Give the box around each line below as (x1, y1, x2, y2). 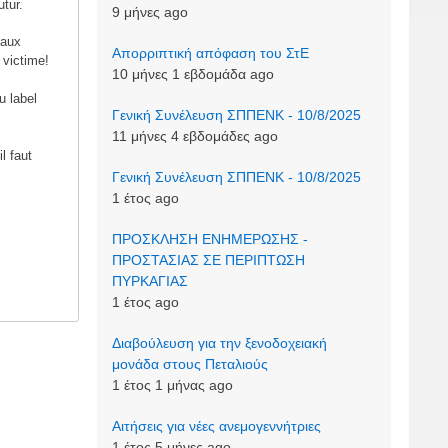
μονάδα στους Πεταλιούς (111, 356, 268, 373)
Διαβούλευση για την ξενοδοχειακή (111, 335, 327, 352)
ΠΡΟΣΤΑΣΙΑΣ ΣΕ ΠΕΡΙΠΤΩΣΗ (111, 252, 305, 269)
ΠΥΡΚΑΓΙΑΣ (111, 273, 188, 290)
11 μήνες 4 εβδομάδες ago (111, 128, 278, 145)
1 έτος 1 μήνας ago (111, 377, 233, 394)
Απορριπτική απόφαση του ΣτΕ (111, 45, 309, 62)
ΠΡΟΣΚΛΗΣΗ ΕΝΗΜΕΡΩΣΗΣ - (111, 231, 308, 248)
